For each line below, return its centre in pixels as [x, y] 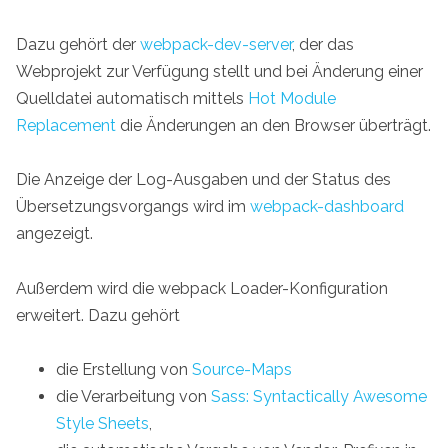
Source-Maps [242, 369]
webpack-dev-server [216, 45]
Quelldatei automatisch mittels [132, 99]
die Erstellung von [124, 369]
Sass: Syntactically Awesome [319, 396]
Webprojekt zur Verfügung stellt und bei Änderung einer [219, 72]
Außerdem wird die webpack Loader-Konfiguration [202, 288]
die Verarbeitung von [133, 396]
